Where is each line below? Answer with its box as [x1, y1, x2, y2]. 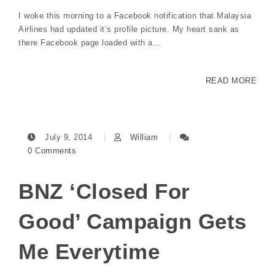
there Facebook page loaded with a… [18, 38, 161, 48]
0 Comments [28, 146, 76, 156]
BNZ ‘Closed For [18, 179, 190, 204]
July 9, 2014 [42, 133, 95, 142]
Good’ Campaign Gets [18, 209, 247, 234]
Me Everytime [18, 239, 160, 264]
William [130, 133, 158, 142]
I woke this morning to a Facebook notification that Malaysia [18, 11, 251, 21]
